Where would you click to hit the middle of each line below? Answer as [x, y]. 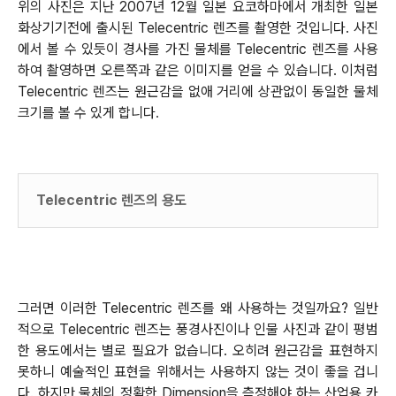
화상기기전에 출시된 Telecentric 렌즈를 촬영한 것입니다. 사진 [198, 27]
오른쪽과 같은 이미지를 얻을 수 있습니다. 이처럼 [240, 70]
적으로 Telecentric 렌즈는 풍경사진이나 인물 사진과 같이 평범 [198, 329]
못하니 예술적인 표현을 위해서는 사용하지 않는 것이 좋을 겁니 [198, 371]
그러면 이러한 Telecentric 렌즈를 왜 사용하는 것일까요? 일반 [198, 308]
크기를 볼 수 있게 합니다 [87, 112]
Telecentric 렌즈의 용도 [111, 200]
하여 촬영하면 [57, 70]
